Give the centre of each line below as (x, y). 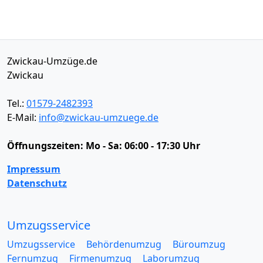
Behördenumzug (124, 244)
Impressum (34, 169)
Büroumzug (199, 244)
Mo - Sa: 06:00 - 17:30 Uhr (143, 145)
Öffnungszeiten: (46, 145)
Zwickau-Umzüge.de (52, 61)
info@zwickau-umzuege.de (99, 117)
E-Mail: (23, 117)
